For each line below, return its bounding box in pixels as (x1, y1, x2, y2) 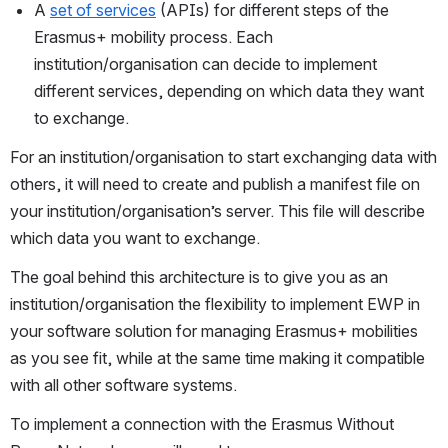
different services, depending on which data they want (34, 81, 424, 101)
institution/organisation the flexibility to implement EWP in (10, 294, 420, 314)
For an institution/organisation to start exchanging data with (10, 147, 437, 167)
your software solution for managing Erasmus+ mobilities (10, 321, 418, 341)
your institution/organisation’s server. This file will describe (10, 201, 425, 221)
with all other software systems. (10, 375, 237, 395)
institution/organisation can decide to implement (34, 54, 377, 74)
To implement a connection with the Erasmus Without (10, 414, 394, 434)
